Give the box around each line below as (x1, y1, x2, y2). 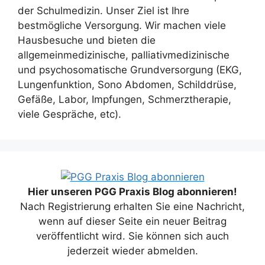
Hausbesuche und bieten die (18, 34, 156, 46)
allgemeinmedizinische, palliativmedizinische (18, 49, 230, 61)
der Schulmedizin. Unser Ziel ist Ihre (18, 5, 189, 17)
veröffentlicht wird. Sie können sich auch (36, 230, 229, 242)
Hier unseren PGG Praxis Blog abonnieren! (28, 185, 237, 198)
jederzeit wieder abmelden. (67, 244, 198, 257)
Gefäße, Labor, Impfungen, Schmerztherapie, (18, 93, 231, 105)
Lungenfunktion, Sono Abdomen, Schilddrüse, (18, 79, 237, 91)
